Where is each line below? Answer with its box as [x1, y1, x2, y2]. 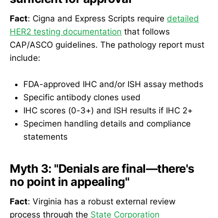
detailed [167, 14, 199, 24]
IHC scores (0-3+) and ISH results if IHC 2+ [23, 106, 193, 116]
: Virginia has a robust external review [28, 196, 176, 206]
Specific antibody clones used [23, 92, 141, 103]
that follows [122, 27, 170, 37]
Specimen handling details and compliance [23, 119, 191, 129]
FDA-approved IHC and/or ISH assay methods [23, 79, 203, 90]
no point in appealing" [10, 175, 129, 189]
